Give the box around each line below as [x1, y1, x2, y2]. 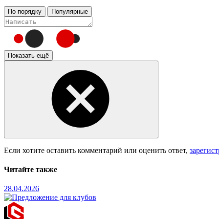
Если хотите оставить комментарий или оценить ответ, [4, 146, 190, 154]
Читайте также [4, 165, 57, 174]
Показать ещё [8, 51, 49, 59]
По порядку [8, 7, 42, 15]
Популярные [51, 7, 88, 15]
